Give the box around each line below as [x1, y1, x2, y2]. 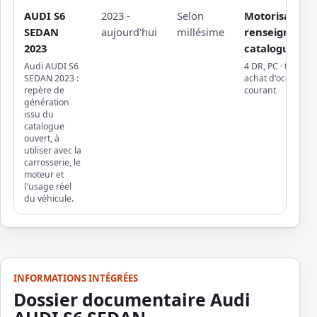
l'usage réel [24, 180, 71, 193]
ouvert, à [24, 132, 59, 145]
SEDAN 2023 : [24, 72, 79, 85]
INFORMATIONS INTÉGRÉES [13, 272, 138, 285]
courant [244, 84, 276, 97]
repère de [24, 84, 64, 97]
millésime [177, 25, 224, 40]
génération [24, 96, 69, 109]
